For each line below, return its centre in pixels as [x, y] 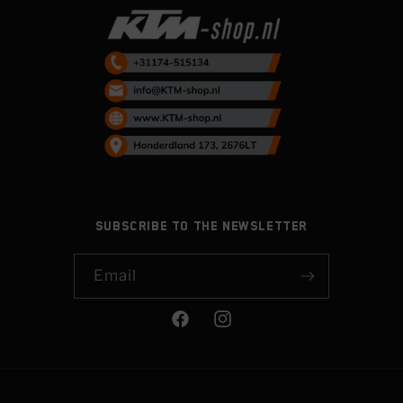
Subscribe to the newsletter [201, 226]
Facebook [202, 329]
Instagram [246, 329]
